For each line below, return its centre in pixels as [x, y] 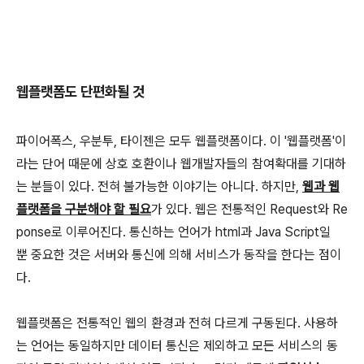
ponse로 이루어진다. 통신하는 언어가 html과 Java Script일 [173, 232]
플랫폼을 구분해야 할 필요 [84, 209]
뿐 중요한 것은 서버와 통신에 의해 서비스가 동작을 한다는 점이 [179, 254]
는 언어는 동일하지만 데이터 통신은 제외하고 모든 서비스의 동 [177, 345]
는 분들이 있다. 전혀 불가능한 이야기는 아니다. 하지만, [159, 186]
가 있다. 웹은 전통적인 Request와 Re [249, 209]
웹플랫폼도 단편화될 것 [80, 91]
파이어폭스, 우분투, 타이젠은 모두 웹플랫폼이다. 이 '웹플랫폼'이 [181, 141]
